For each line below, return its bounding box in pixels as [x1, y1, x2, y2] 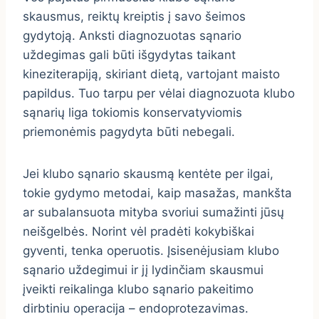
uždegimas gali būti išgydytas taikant [23, 48, 236, 63]
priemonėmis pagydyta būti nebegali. [23, 125, 235, 140]
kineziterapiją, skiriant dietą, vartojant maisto [23, 67, 280, 82]
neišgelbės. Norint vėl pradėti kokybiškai [23, 224, 254, 239]
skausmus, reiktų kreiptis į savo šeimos [23, 9, 246, 24]
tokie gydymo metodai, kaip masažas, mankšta [23, 186, 292, 201]
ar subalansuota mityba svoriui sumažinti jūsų [23, 205, 284, 220]
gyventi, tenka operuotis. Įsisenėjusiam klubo [23, 244, 279, 258]
